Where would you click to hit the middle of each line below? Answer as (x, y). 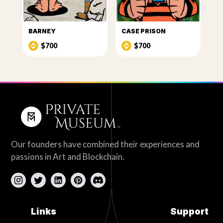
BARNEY (42, 31)
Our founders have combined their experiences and (106, 144)
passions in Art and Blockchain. (68, 157)
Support (189, 212)
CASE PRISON (144, 31)
